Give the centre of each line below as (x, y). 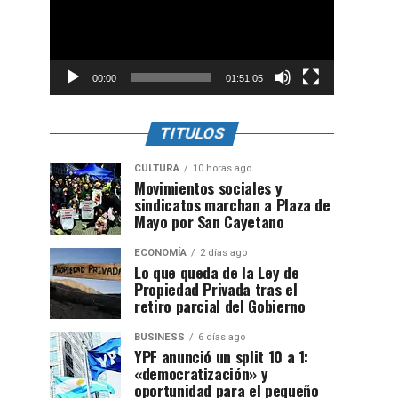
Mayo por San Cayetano (209, 221)
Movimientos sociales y (208, 187)
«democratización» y (201, 373)
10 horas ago (222, 168)
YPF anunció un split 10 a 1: (222, 356)
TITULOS (192, 133)
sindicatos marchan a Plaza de (232, 204)
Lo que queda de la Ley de (217, 272)
